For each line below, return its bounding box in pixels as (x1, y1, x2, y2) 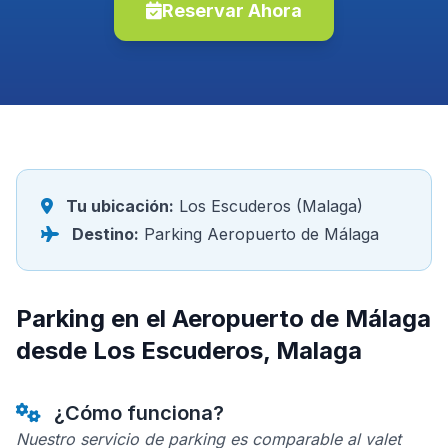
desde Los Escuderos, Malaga (16, 336, 362, 365)
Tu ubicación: (66, 196, 174, 216)
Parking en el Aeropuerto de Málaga (16, 304, 431, 333)
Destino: (72, 224, 139, 244)
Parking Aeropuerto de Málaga (139, 224, 379, 244)
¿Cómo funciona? (49, 401, 224, 425)
